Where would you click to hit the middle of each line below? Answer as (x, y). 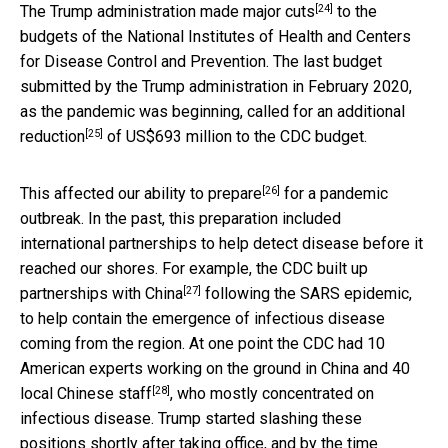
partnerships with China (101, 293)
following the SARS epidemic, (306, 293)
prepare (235, 193)
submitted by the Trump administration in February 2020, (216, 86)
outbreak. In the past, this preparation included (180, 218)
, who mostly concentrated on (272, 393)
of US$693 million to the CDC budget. (235, 136)
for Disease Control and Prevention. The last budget (201, 61)
